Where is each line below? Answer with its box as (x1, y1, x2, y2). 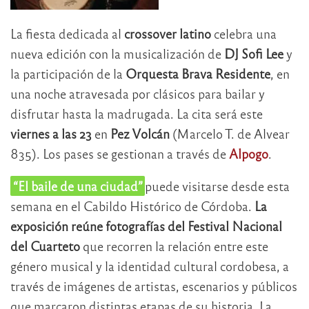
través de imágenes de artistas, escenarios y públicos (10, 277, 297, 294)
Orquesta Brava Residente (126, 65, 270, 81)
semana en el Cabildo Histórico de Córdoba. (10, 197, 255, 214)
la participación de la (10, 65, 126, 81)
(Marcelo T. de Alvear (170, 125, 290, 141)
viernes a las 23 (10, 125, 92, 141)
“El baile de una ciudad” (12, 177, 143, 194)
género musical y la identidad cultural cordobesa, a (10, 257, 289, 274)
